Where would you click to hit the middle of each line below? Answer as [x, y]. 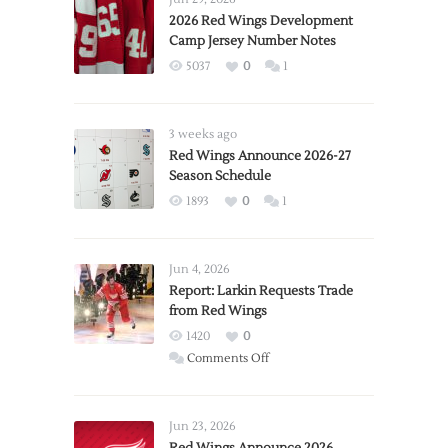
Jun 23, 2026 [202, 426]
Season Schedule [220, 176]
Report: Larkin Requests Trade [261, 291]
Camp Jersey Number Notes [252, 41]
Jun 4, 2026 [199, 269]
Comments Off [228, 358]
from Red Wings [218, 311]
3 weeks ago [203, 134]
